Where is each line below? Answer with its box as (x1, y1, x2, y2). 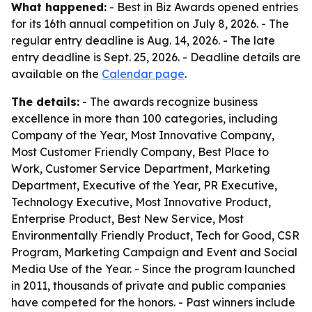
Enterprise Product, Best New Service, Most (11, 212, 244, 226)
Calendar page (102, 67, 185, 81)
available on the (11, 67, 102, 81)
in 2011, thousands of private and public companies (11, 279, 286, 292)
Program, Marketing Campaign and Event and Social (11, 245, 297, 259)
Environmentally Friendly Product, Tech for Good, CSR (11, 228, 299, 242)
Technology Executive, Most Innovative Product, (11, 195, 271, 209)
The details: (11, 95, 79, 109)
